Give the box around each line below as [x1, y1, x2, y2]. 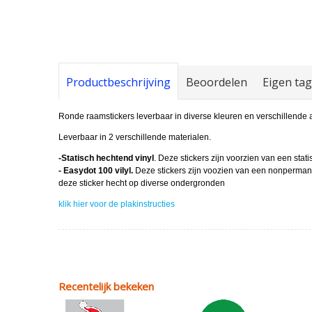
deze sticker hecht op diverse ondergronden [58, 178, 226, 188]
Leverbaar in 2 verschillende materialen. [58, 132, 212, 142]
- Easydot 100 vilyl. [58, 165, 134, 175]
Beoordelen [186, 74, 248, 90]
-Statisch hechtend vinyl [58, 153, 155, 163]
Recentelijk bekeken [58, 279, 155, 293]
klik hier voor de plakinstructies [58, 198, 175, 209]
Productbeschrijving [66, 74, 171, 90]
